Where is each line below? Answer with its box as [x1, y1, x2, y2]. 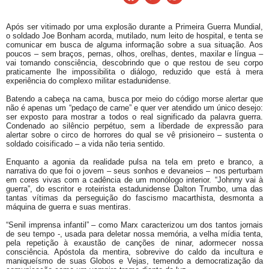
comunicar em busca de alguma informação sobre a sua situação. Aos [6, 40, 263, 50]
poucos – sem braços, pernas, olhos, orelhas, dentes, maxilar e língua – [6, 49, 263, 59]
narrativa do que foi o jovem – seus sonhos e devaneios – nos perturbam [6, 166, 263, 176]
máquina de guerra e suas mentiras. [6, 202, 131, 212]
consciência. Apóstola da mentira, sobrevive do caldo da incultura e [6, 247, 263, 257]
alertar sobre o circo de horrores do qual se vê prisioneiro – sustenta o [6, 130, 263, 140]
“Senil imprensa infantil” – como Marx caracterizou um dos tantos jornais [6, 220, 263, 230]
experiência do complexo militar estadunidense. [6, 76, 171, 86]
